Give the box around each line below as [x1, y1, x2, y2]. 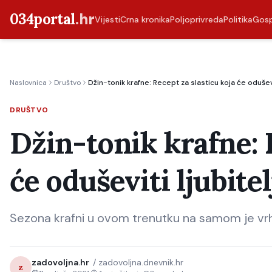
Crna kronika [120, 14, 170, 25]
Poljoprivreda [169, 14, 223, 25]
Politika [223, 14, 253, 25]
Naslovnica [10, 78, 47, 87]
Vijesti [94, 14, 120, 25]
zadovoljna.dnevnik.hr [98, 257, 183, 268]
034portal [10, 10, 75, 29]
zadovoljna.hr [32, 257, 89, 268]
